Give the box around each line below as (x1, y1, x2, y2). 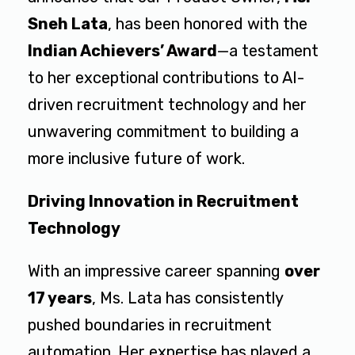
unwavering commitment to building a (28, 122, 299, 142)
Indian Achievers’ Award (28, 41, 217, 61)
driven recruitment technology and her (28, 95, 307, 115)
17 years (28, 288, 92, 308)
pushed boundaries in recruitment (28, 315, 272, 335)
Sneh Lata (28, 14, 108, 34)
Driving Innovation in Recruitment (28, 192, 299, 212)
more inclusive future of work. (28, 149, 245, 169)
